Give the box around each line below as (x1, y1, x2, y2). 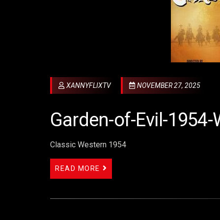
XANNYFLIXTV (66, 81, 111, 89)
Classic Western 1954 (50, 140, 126, 150)
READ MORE (55, 165, 100, 173)
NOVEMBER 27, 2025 (137, 81, 200, 89)
